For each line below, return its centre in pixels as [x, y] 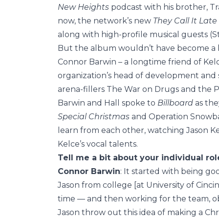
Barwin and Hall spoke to [108, 103]
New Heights [83, 7]
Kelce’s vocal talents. [100, 144]
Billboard [175, 103]
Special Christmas [94, 116]
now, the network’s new [105, 21]
